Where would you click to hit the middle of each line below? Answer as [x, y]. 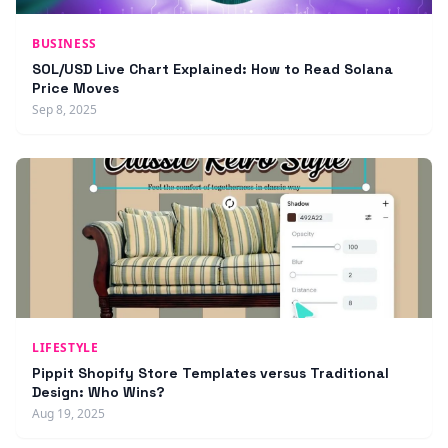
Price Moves [75, 88]
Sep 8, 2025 [64, 109]
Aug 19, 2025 [68, 413]
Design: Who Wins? [98, 392]
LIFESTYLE [65, 347]
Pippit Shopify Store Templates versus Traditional [210, 373]
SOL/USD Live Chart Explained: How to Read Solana [212, 69]
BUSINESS [64, 43]
